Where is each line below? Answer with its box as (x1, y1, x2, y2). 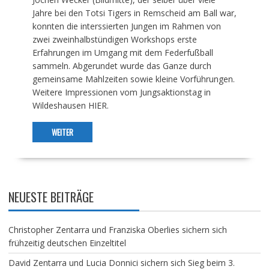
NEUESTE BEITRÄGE (8, 187, 94, 206)
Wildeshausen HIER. (32, 99, 109, 111)
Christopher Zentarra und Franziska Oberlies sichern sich (8, 223, 227, 235)
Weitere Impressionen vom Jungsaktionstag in (32, 86, 211, 98)
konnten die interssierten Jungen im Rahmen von (32, 20, 221, 32)
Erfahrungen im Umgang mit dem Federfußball (32, 46, 213, 58)
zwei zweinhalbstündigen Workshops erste (32, 33, 197, 45)
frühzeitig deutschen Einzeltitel (8, 237, 126, 249)
